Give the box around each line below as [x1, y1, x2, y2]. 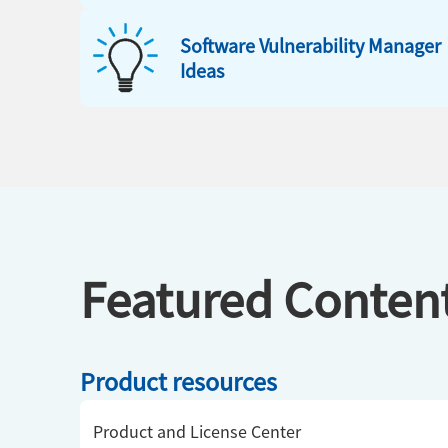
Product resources [80, 364, 277, 398]
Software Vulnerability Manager [180, 32, 442, 58]
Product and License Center [93, 419, 301, 443]
